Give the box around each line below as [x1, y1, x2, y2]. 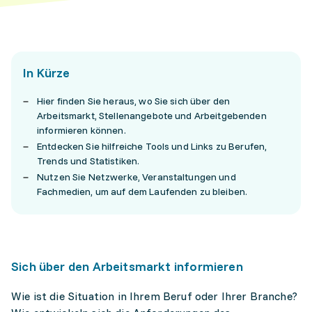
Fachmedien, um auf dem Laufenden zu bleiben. [37, 185, 248, 198]
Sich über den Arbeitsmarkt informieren [11, 258, 243, 274]
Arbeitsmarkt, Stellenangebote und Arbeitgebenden [37, 109, 267, 122]
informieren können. [37, 124, 126, 136]
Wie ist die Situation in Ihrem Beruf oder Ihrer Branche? [11, 289, 297, 303]
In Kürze [22, 65, 70, 81]
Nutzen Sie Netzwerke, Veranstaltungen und [37, 171, 236, 183]
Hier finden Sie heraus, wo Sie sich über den [37, 95, 231, 107]
